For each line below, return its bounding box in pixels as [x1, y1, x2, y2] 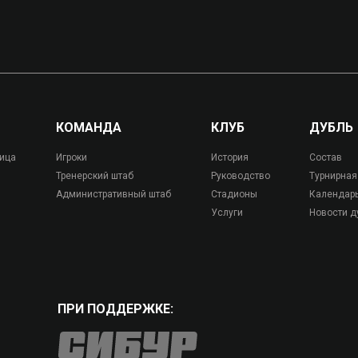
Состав [309, 152, 343, 163]
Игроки [55, 152, 87, 163]
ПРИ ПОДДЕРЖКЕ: [58, 301, 173, 316]
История [210, 152, 249, 163]
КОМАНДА [55, 120, 121, 135]
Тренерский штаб [55, 170, 133, 181]
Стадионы [210, 189, 257, 200]
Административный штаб [55, 189, 171, 200]
